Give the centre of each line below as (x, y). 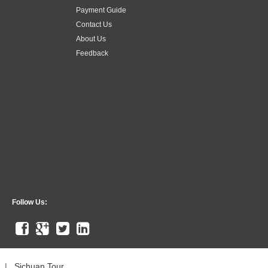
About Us (91, 39)
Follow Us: (30, 202)
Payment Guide (101, 10)
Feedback (92, 53)
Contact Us (94, 24)
